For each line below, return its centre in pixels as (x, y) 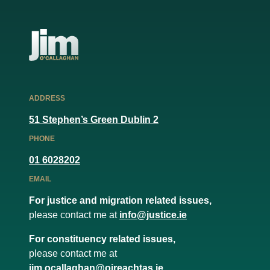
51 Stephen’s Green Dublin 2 (94, 120)
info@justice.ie (153, 215)
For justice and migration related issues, (120, 201)
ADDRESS (47, 99)
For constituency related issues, (102, 239)
